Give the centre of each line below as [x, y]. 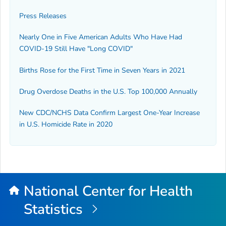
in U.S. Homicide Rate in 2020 [66, 125]
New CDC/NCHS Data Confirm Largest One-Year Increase [109, 113]
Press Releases [43, 16]
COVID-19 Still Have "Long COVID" [76, 49]
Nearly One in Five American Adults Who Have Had [101, 37]
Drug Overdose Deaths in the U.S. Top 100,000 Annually [108, 92]
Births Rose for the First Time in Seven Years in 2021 [102, 70]
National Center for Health [108, 191]
